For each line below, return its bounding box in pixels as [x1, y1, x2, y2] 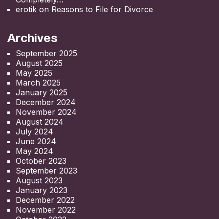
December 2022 [16, 195, 75, 205]
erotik [16, 4, 37, 14]
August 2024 [16, 116, 64, 127]
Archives [7, 30, 58, 44]
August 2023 [16, 175, 63, 185]
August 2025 [16, 58, 63, 68]
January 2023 [16, 185, 67, 195]
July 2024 [16, 126, 53, 136]
